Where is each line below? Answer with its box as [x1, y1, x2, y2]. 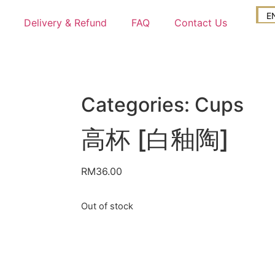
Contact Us [174, 17, 227, 29]
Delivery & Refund [23, 17, 107, 29]
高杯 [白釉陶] [81, 124, 229, 154]
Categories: [81, 93, 195, 117]
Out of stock [81, 201, 133, 212]
